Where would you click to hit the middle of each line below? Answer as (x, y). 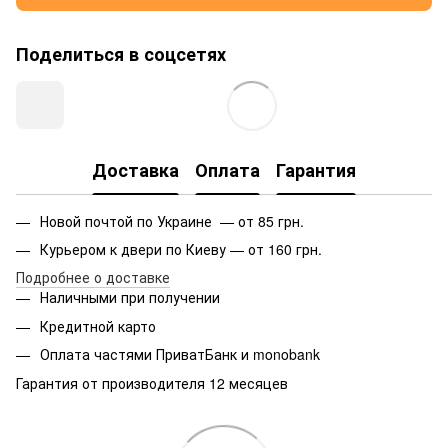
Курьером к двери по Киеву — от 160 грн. (181, 248)
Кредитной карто (98, 325)
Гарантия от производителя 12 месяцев (152, 382)
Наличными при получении (130, 297)
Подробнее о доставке (93, 277)
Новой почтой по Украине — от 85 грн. (172, 220)
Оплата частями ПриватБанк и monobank (180, 354)
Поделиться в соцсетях (121, 53)
